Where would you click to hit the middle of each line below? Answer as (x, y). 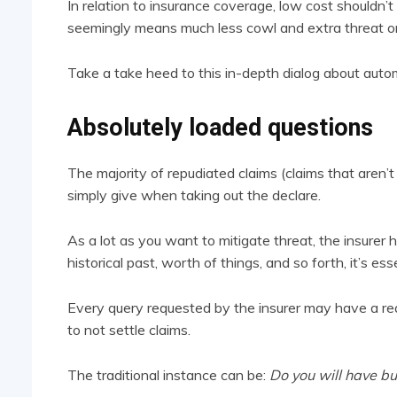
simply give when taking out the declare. (194, 195)
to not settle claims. (129, 330)
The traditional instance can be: (168, 375)
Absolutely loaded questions (220, 128)
